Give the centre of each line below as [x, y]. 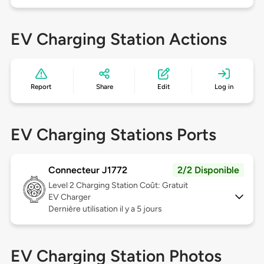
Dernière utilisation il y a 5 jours [105, 209]
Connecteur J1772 [88, 170]
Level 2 [62, 186]
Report [41, 87]
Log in [224, 87]
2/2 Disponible [209, 170]
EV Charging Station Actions [118, 39]
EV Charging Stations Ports [113, 135]
